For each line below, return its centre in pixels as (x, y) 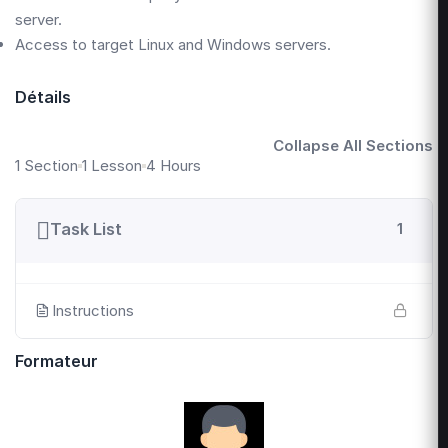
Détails (43, 97)
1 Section (46, 166)
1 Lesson (112, 166)
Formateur (56, 361)
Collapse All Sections (353, 146)
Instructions (93, 311)
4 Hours (173, 166)
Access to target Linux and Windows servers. (173, 45)
